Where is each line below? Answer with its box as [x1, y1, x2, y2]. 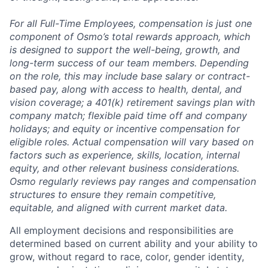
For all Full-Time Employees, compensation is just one [10, 17, 252, 29]
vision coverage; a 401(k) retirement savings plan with [10, 96, 255, 108]
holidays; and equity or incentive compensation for [10, 123, 240, 135]
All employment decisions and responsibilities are [10, 224, 233, 236]
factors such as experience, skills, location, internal [10, 149, 240, 161]
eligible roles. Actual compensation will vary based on [10, 136, 254, 148]
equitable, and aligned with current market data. [10, 202, 227, 214]
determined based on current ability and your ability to [10, 237, 258, 249]
